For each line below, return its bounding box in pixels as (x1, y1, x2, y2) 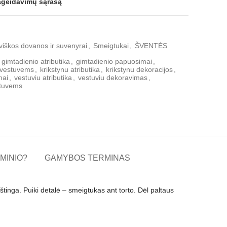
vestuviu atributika (14, 73, 72, 82)
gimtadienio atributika (2, 57, 70, 65)
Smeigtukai (93, 41, 129, 50)
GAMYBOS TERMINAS (45, 153, 130, 162)
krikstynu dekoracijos (106, 65, 173, 73)
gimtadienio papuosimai (76, 57, 152, 65)
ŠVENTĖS (135, 41, 167, 50)
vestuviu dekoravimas (78, 73, 147, 82)
